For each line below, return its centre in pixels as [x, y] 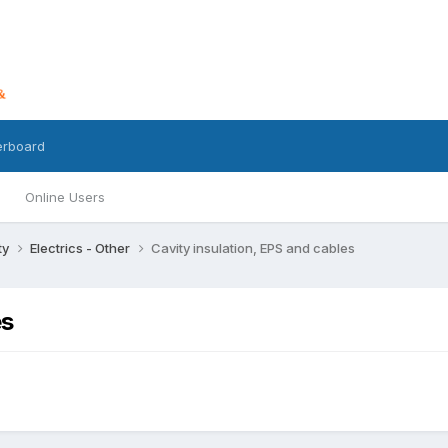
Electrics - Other [81, 247]
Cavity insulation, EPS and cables [252, 247]
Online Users [64, 197]
